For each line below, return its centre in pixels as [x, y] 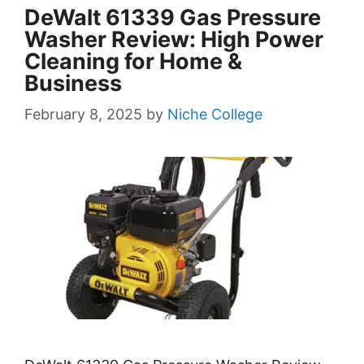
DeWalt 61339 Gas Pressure [173, 18]
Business [73, 84]
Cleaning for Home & [133, 62]
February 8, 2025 [83, 115]
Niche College [215, 115]
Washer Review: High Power [174, 40]
